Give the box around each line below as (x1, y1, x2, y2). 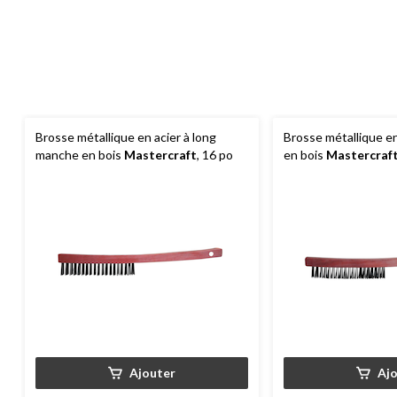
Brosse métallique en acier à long (35, 128, 216, 144)
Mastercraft (124, 146, 197, 162)
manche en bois (35, 146, 124, 162)
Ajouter (129, 364, 175, 380)
